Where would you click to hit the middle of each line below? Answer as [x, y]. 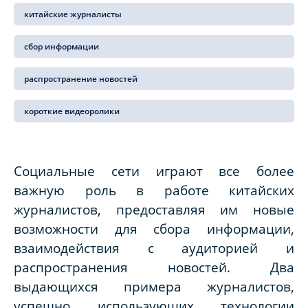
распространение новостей [81, 79]
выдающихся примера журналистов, [154, 287]
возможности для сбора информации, [154, 229]
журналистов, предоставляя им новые [154, 210]
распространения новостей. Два [154, 267]
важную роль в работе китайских [154, 190]
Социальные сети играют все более [154, 171]
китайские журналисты [73, 14]
